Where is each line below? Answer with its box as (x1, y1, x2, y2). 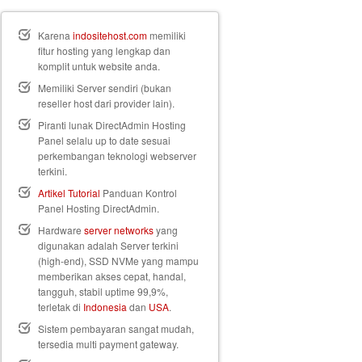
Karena (38, 28, 73, 42)
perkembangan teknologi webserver (38, 149, 196, 162)
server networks (84, 223, 154, 237)
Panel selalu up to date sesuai (38, 133, 170, 147)
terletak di (38, 300, 83, 314)
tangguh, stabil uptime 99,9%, (38, 284, 168, 298)
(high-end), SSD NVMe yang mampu (38, 254, 199, 267)
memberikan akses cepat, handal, (38, 269, 186, 283)
